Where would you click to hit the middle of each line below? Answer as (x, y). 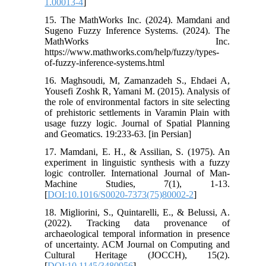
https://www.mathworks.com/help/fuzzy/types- (132, 52)
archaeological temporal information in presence (137, 233)
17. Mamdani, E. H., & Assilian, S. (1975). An (137, 151)
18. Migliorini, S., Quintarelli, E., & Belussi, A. (137, 212)
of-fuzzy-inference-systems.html (105, 62)
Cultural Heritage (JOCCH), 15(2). (137, 255)
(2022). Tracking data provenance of (137, 223)
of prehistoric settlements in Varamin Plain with (137, 112)
